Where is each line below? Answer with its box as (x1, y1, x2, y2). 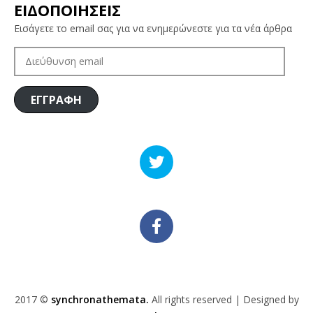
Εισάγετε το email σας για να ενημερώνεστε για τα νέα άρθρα (14, 22, 292, 35)
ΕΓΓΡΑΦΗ (30, 92, 82, 108)
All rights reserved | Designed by (151, 292, 299, 306)
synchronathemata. (50, 292, 152, 306)
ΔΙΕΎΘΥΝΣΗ (13, 50, 57, 59)
